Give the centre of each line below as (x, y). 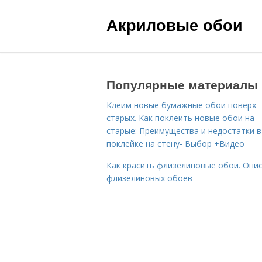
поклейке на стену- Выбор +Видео (175, 144)
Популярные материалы (182, 84)
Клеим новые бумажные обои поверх (181, 105)
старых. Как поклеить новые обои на (180, 118)
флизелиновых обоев (149, 178)
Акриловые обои (175, 25)
